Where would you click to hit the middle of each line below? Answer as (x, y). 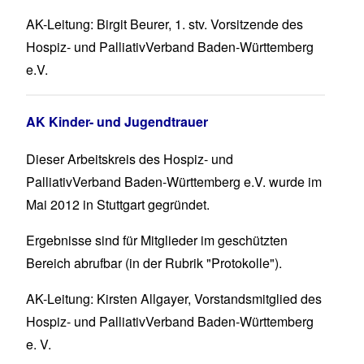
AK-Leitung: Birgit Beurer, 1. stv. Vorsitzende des (165, 24)
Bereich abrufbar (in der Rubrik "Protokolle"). (154, 263)
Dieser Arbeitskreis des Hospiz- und (130, 159)
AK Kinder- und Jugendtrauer (117, 122)
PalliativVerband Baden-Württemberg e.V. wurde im (174, 182)
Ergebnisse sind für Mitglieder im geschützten (157, 240)
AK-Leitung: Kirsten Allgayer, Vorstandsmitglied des (174, 299)
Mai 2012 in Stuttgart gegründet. (118, 205)
